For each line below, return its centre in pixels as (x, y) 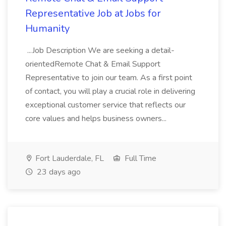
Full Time (139, 158)
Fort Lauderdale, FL (69, 158)
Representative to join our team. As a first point (109, 78)
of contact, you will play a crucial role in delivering (110, 91)
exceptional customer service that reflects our (105, 105)
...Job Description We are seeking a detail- (100, 50)
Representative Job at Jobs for (93, 13)
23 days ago (58, 172)
